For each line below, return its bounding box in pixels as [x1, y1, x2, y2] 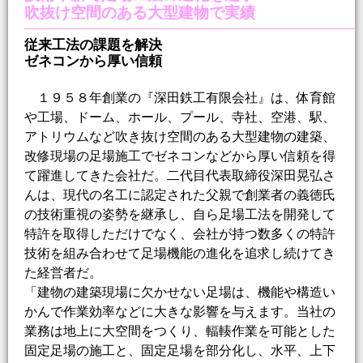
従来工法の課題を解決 [24, 36, 162, 53]
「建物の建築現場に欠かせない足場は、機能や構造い [24, 285, 335, 300]
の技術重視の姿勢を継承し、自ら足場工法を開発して [24, 207, 335, 222]
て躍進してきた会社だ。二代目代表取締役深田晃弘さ [24, 169, 335, 183]
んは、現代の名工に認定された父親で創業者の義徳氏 [24, 188, 335, 203]
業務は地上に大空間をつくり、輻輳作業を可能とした [24, 324, 335, 339]
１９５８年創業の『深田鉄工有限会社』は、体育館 [24, 91, 335, 105]
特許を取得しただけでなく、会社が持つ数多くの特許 [24, 227, 335, 241]
